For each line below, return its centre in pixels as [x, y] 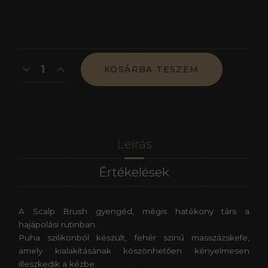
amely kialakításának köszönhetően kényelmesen [134, 251]
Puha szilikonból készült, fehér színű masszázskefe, [134, 238]
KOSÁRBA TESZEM [152, 70]
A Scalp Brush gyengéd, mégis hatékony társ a [134, 211]
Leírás [134, 144]
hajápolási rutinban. [58, 225]
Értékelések [134, 172]
